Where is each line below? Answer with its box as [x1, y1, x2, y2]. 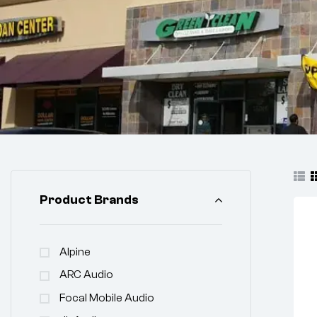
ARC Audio [59, 268, 113, 282]
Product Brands [40, 192, 139, 208]
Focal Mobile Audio [59, 291, 154, 304]
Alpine [59, 246, 91, 259]
